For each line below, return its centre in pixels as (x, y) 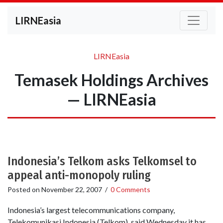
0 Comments (130, 189)
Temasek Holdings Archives (111, 80)
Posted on (24, 189)
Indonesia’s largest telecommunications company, (91, 210)
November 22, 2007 (72, 189)
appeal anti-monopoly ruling (79, 175)
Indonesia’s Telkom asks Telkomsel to (102, 161)
